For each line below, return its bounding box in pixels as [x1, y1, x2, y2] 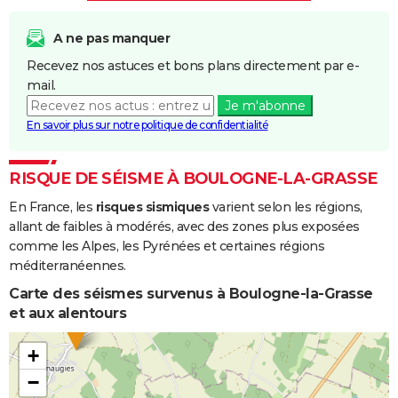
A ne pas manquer [53, 30, 170, 47]
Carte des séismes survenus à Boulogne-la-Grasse [9, 285, 373, 303]
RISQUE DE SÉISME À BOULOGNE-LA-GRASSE [9, 169, 378, 189]
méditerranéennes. [9, 258, 126, 275]
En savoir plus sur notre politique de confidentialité [27, 118, 268, 132]
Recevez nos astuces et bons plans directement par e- [27, 58, 359, 75]
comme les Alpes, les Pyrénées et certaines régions [9, 238, 324, 255]
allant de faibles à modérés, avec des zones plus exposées [9, 219, 360, 235]
